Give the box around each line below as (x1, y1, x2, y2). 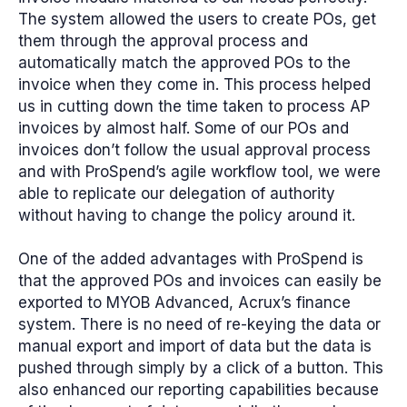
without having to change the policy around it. (18, 205, 355, 224)
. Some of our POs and (186, 118, 349, 137)
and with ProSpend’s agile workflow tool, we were (18, 162, 381, 181)
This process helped (223, 74, 371, 94)
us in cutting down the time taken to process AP (18, 96, 370, 115)
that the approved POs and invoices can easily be (18, 271, 382, 290)
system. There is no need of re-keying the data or (18, 314, 381, 333)
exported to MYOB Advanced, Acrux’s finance (18, 293, 351, 312)
